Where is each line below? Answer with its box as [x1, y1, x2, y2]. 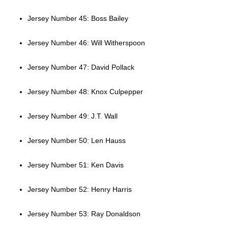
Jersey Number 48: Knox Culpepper [27, 88, 143, 96]
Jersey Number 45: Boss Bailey [27, 14, 128, 23]
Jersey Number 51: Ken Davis [27, 161, 124, 169]
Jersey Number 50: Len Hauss [27, 136, 126, 145]
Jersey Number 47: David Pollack [27, 63, 134, 72]
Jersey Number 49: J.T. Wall [27, 112, 118, 121]
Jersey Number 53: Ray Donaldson [27, 210, 140, 218]
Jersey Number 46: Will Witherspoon [27, 39, 145, 47]
